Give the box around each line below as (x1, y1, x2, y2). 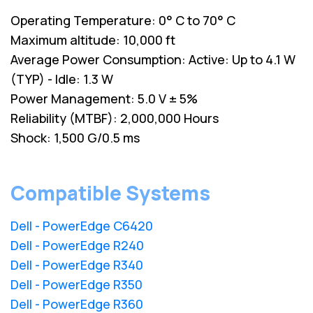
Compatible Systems (10, 179, 210, 206)
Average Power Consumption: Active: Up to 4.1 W (10, 50, 296, 68)
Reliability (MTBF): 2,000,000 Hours (10, 109, 219, 126)
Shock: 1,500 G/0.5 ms (10, 129, 140, 146)
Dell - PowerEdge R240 (10, 236, 144, 254)
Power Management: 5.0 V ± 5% (10, 89, 198, 107)
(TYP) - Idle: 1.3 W (10, 70, 113, 87)
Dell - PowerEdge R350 (10, 275, 143, 293)
